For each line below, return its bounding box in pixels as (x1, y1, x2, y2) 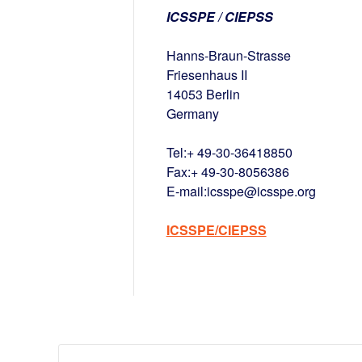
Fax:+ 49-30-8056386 (166, 162, 289, 181)
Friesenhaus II (166, 65, 260, 84)
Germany (166, 103, 219, 123)
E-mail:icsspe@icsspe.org (166, 181, 316, 200)
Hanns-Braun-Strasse (166, 45, 291, 65)
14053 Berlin (166, 84, 246, 103)
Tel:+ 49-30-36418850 (166, 142, 293, 162)
